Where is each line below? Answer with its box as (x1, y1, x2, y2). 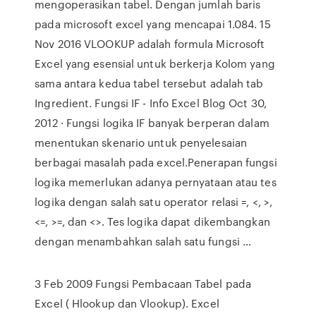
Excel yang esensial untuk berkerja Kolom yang (35, 56, 275, 71)
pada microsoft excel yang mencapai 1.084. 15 (35, 16, 271, 32)
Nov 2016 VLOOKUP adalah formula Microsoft (35, 36, 265, 51)
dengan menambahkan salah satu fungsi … (35, 233, 252, 249)
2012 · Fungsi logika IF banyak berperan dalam (35, 115, 269, 130)
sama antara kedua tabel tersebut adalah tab (35, 75, 264, 91)
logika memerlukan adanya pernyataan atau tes (35, 174, 276, 190)
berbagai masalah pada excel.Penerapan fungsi (35, 154, 277, 170)
